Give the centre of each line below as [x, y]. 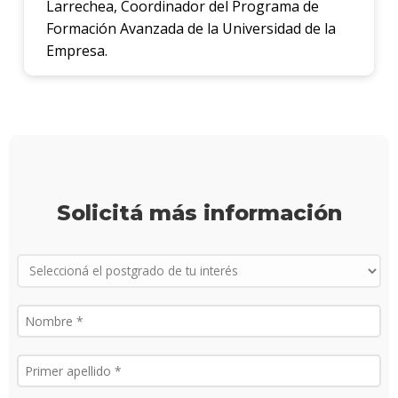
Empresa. [76, 51]
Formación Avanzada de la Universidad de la [191, 29]
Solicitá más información [199, 212]
